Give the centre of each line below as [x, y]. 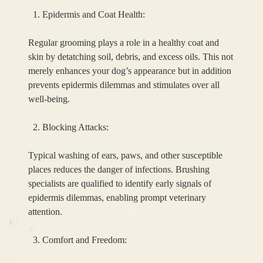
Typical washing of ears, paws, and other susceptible [125, 156]
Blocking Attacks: [75, 127]
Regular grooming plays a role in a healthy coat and [124, 43]
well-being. [49, 99]
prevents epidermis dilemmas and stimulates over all [124, 85]
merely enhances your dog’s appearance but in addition [130, 71]
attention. [45, 212]
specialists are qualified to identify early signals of [120, 184]
